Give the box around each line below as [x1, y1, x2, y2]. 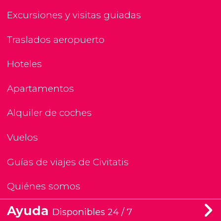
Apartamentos [7, 82, 74, 94]
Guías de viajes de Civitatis [7, 156, 129, 168]
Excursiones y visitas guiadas [7, 9, 141, 21]
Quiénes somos [7, 181, 80, 192]
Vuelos [7, 132, 38, 144]
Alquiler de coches [7, 107, 92, 119]
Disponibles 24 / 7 [52, 206, 132, 218]
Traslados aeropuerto [7, 34, 105, 45]
